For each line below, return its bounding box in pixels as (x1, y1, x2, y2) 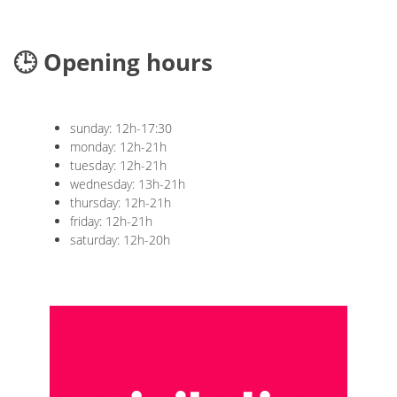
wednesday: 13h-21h (70, 175, 185, 192)
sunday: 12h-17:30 (70, 119, 172, 136)
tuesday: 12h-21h (70, 156, 167, 174)
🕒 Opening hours (13, 45, 213, 78)
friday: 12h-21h (70, 212, 152, 230)
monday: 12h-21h (70, 137, 167, 155)
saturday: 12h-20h (70, 230, 170, 248)
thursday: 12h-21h (70, 193, 171, 211)
